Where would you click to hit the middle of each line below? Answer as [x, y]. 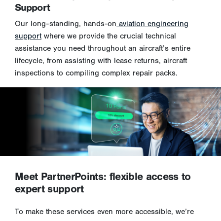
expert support [49, 189]
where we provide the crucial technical [109, 36]
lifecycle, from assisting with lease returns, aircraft [101, 61]
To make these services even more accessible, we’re [104, 211]
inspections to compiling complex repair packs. [96, 73]
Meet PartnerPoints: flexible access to [103, 177]
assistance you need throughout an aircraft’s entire [103, 49]
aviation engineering [152, 24]
